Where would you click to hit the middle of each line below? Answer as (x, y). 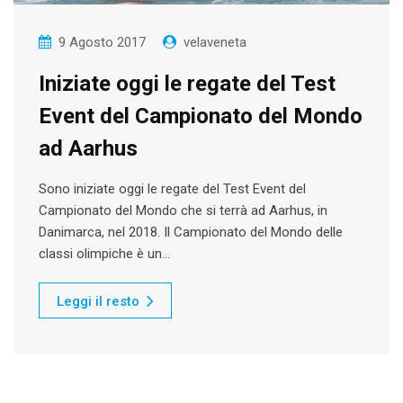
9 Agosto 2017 (102, 42)
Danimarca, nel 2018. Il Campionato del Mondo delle (191, 232)
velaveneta (215, 42)
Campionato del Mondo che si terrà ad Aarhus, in (183, 210)
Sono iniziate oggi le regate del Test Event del (172, 189)
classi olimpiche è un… (104, 254)
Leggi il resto (98, 301)
